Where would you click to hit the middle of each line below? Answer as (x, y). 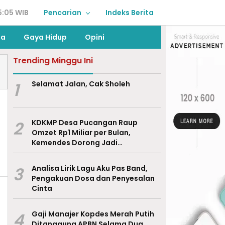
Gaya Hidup (45, 37)
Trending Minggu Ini (53, 61)
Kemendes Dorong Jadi (74, 143)
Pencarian (63, 13)
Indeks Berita (130, 13)
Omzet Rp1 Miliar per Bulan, (81, 133)
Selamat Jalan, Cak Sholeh (81, 84)
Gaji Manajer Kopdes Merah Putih (93, 214)
